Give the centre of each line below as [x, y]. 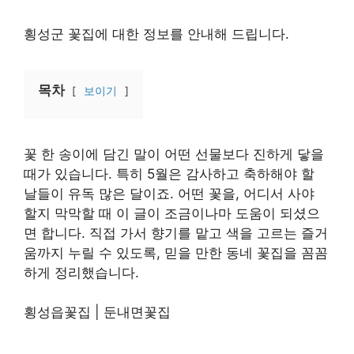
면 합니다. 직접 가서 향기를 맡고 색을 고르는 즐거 [176, 233]
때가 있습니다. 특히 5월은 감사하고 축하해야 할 [169, 173]
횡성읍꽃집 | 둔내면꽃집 [97, 312]
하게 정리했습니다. [81, 272]
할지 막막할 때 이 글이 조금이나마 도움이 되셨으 [172, 213]
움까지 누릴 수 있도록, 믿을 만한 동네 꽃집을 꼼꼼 [176, 252]
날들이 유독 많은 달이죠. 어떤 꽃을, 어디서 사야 [169, 193]
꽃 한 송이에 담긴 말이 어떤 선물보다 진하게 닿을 [174, 154]
